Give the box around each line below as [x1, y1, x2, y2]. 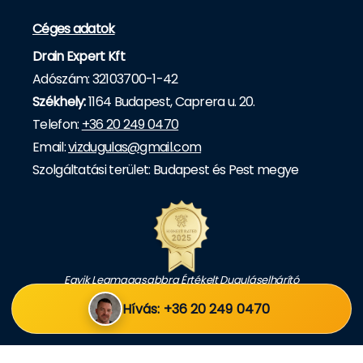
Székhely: [32, 92, 86, 111]
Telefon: [32, 114, 82, 134]
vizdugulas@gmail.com [68, 137, 202, 156]
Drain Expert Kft [32, 46, 125, 66]
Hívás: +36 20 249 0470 [122, 299, 271, 318]
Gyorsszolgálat [144, 284, 219, 301]
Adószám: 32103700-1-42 [32, 69, 178, 88]
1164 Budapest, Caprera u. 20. [85, 92, 255, 111]
